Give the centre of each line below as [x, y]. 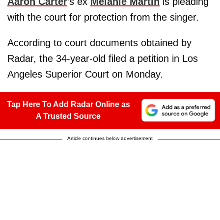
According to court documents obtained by [99, 42]
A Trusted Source [68, 116]
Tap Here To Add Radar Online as [68, 104]
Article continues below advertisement [110, 138]
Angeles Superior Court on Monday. [85, 74]
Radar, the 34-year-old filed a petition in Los [103, 58]
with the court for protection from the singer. [103, 17]
